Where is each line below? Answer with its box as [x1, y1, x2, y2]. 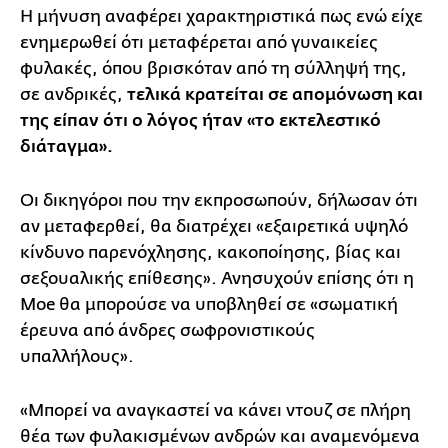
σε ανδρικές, [20, 85, 127, 105]
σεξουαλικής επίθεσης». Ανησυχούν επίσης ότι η [20, 269, 414, 289]
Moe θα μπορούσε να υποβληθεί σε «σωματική [20, 295, 398, 315]
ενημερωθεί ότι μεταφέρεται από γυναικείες [20, 33, 378, 53]
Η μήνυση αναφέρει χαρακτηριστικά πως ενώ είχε [20, 7, 423, 27]
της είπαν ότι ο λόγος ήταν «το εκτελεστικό [20, 111, 381, 132]
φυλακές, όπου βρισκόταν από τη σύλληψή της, [20, 59, 407, 79]
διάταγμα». [20, 137, 113, 158]
